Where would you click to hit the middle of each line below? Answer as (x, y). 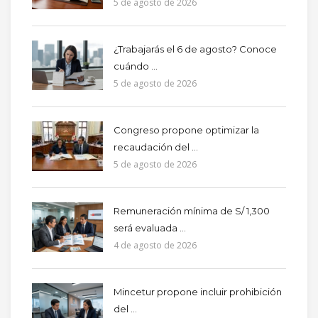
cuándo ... (136, 66)
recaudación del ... (156, 147)
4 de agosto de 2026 (155, 245)
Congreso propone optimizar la (186, 130)
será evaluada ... (150, 227)
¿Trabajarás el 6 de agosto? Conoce (195, 49)
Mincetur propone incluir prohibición (198, 291)
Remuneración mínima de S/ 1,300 (192, 210)
